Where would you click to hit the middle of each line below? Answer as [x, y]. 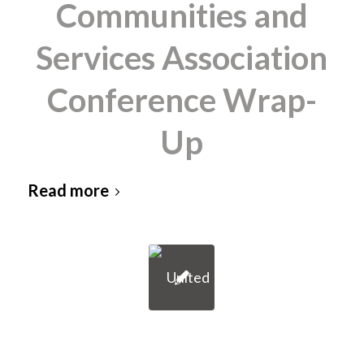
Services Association [182, 58]
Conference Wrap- [182, 100]
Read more [68, 190]
